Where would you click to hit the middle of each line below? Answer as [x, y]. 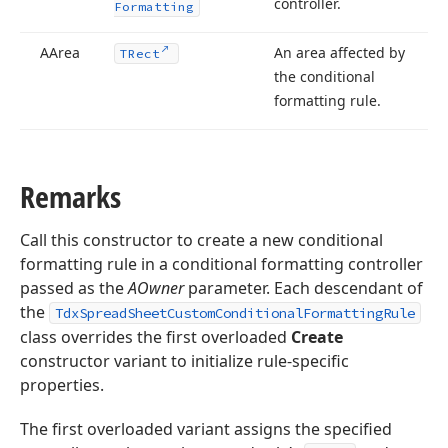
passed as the [74, 288]
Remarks [70, 196]
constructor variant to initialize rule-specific [184, 361]
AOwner [156, 288]
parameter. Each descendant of [303, 288]
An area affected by [339, 52]
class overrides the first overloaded [155, 337]
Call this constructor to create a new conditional [201, 240]
